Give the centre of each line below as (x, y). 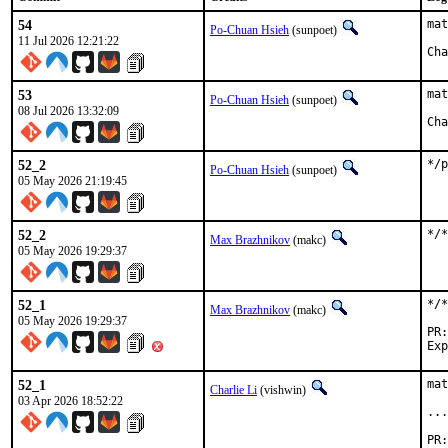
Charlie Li (233, 390)
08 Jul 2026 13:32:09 (68, 111)
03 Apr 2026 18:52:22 (70, 401)
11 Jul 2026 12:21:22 (68, 41)
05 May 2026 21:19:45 (72, 181)
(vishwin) (283, 390)
